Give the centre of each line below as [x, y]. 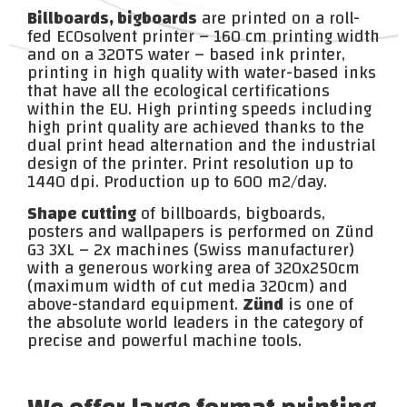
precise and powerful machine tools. [164, 340]
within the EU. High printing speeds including [199, 109]
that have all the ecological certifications [179, 91]
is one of [318, 304]
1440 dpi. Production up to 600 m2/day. [177, 182]
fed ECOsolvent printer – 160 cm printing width [203, 37]
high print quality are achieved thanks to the [196, 128]
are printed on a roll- [278, 19]
